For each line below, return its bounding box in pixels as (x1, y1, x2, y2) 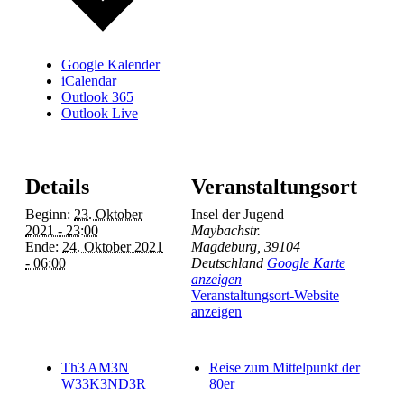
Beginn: (25, 207, 70, 223)
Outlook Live (61, 105, 138, 121)
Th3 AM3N (61, 360, 129, 376)
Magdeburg (191, 239, 257, 255)
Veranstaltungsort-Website (191, 288, 339, 304)
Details (25, 175, 89, 199)
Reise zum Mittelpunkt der (208, 360, 360, 376)
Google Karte (267, 255, 345, 271)
